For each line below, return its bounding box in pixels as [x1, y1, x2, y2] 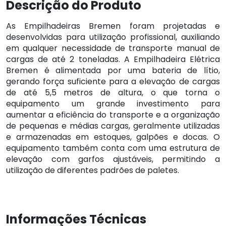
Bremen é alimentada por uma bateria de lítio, [6, 65, 220, 77]
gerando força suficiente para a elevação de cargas [6, 76, 220, 88]
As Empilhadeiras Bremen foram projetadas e [6, 20, 220, 32]
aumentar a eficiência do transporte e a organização [6, 109, 220, 121]
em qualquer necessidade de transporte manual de [6, 42, 220, 54]
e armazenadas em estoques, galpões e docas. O [6, 131, 220, 143]
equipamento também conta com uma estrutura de [6, 142, 220, 154]
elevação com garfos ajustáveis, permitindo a [6, 153, 220, 165]
